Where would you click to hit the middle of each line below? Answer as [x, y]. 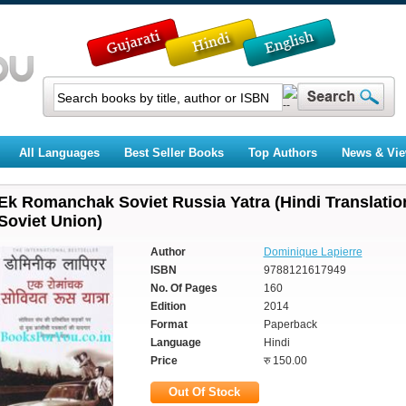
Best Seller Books [174, 153]
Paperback [290, 324]
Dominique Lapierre [313, 252]
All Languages [59, 153]
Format [169, 324]
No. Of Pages [184, 288]
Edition [168, 306]
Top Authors [282, 153]
